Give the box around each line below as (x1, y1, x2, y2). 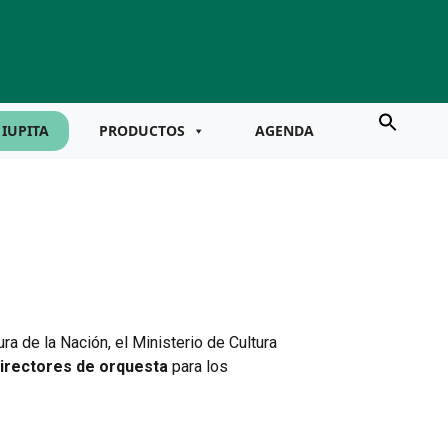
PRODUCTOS (99, 121, 185, 140)
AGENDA (255, 121, 314, 140)
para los (167, 356, 228, 376)
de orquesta (75, 356, 168, 376)
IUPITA (2, 121, 49, 140)
